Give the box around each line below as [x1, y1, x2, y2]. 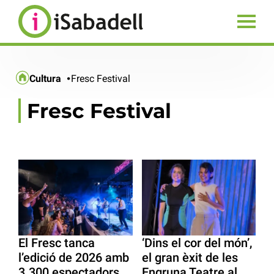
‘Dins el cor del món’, [141, 235, 252, 251]
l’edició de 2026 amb [18, 250, 129, 265]
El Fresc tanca [18, 235, 95, 251]
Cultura [29, 72, 62, 84]
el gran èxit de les [141, 250, 238, 265]
